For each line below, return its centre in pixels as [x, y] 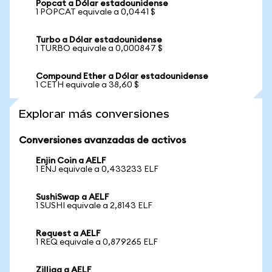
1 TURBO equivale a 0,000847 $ [99, 49]
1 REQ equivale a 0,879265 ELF [97, 242]
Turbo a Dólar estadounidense [99, 40]
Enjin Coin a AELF [71, 161]
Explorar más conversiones [94, 114]
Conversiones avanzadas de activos [102, 140]
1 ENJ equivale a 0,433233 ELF [97, 169]
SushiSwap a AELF [73, 197]
